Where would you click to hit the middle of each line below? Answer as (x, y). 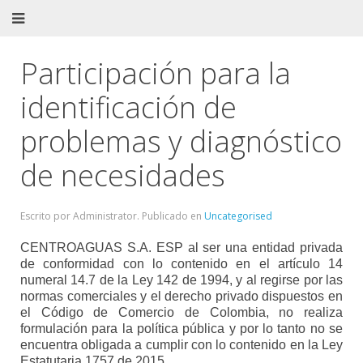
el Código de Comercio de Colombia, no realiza (181, 312)
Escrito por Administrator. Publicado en (112, 216)
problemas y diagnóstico (181, 141)
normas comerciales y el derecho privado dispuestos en (181, 296)
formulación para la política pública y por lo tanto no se (181, 329)
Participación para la (156, 73)
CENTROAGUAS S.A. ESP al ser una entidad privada (181, 248)
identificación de (128, 107)
